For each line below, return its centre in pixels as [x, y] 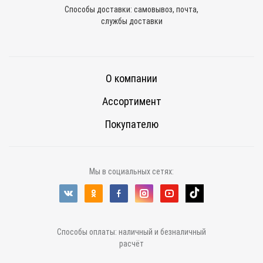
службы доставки [131, 21]
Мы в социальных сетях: [131, 172]
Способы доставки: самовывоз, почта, [131, 10]
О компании [131, 79]
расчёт [131, 244]
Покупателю [131, 124]
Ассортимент [131, 102]
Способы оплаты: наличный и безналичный [131, 232]
